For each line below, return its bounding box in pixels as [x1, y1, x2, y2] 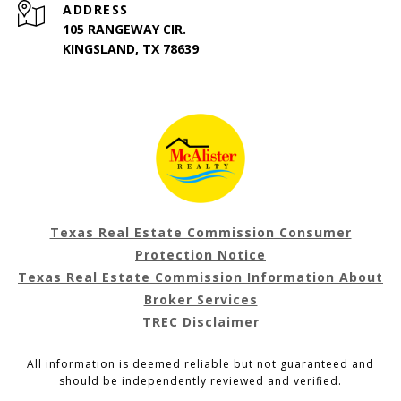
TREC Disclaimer [141, 312, 260, 330]
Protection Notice [135, 245, 266, 263]
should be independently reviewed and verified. [59, 372, 342, 388]
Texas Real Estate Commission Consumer [49, 223, 352, 241]
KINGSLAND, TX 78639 [63, 39, 199, 57]
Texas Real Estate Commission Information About [18, 268, 383, 286]
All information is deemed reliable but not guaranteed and [27, 355, 374, 371]
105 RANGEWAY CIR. [63, 20, 186, 38]
